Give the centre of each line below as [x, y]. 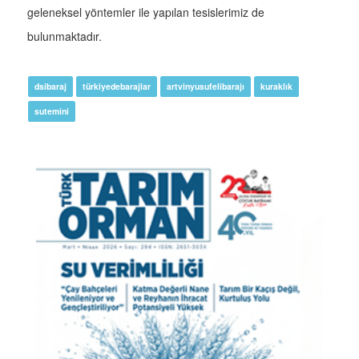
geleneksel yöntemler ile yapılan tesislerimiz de [146, 12]
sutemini [52, 111]
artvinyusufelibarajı [206, 87]
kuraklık [276, 87]
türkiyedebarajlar [117, 87]
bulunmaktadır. [65, 36]
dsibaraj [50, 87]
